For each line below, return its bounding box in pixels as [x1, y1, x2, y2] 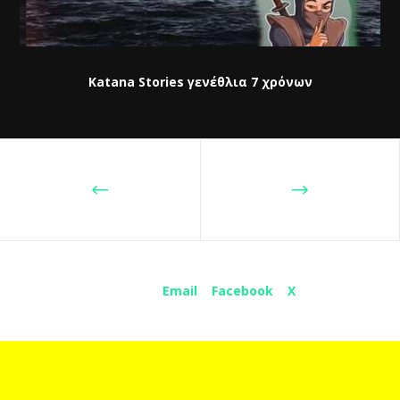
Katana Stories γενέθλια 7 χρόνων [87, 73, 312, 91]
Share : [104, 282, 148, 300]
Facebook [212, 282, 273, 300]
